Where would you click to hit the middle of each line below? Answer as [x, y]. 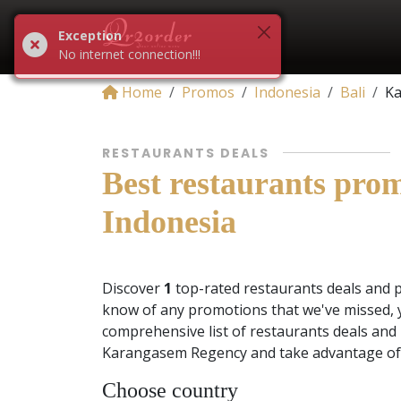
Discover [133, 288]
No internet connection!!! [129, 54]
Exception [90, 35]
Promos [208, 92]
